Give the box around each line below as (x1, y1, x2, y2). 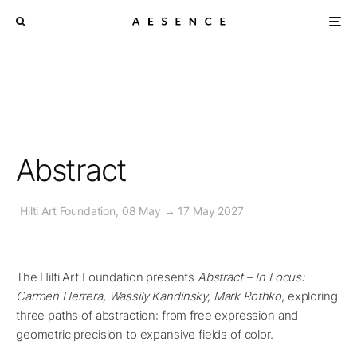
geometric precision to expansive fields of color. (16, 327, 273, 342)
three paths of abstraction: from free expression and (16, 308, 299, 323)
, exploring (281, 288, 338, 304)
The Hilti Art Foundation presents (16, 269, 198, 284)
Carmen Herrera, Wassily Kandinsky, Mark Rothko (16, 288, 282, 304)
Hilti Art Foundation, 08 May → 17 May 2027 (20, 204, 244, 218)
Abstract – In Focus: (197, 269, 304, 284)
